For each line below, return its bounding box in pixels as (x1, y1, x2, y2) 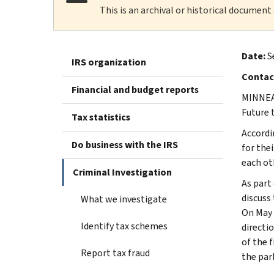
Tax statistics (72, 110, 130, 124)
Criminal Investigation (73, 165, 172, 179)
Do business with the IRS (72, 138, 178, 151)
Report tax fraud (81, 246, 150, 259)
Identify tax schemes (81, 219, 168, 232)
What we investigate (81, 192, 167, 206)
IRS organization (72, 55, 146, 68)
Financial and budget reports (72, 83, 199, 96)
